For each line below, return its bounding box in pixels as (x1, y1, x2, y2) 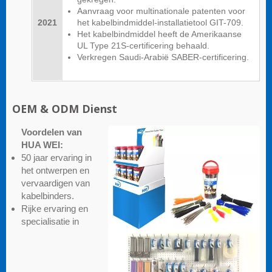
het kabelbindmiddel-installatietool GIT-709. (77, 18, 243, 27)
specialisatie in (21, 216, 79, 226)
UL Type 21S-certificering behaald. (77, 41, 209, 50)
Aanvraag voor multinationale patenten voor (77, 6, 245, 16)
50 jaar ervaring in (21, 152, 92, 163)
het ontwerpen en (21, 165, 89, 175)
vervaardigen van (21, 177, 90, 188)
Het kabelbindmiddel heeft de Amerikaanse (77, 29, 242, 39)
